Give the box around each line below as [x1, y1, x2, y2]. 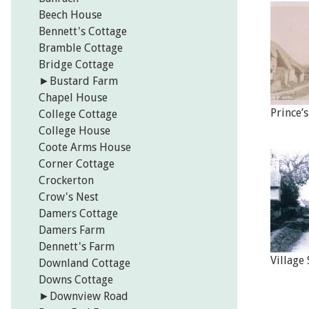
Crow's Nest [39, 190, 99, 204]
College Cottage [39, 108, 117, 121]
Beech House [39, 8, 102, 22]
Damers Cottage [39, 207, 118, 221]
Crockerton [39, 174, 94, 188]
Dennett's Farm [39, 240, 114, 254]
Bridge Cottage [39, 58, 114, 72]
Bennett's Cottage [39, 25, 127, 39]
